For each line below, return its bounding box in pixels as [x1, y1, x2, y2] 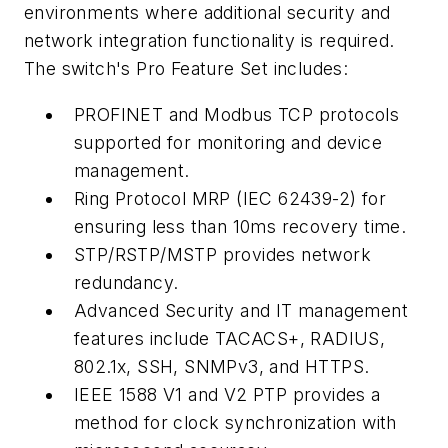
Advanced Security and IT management [74, 299, 408, 321]
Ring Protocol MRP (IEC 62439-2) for [74, 187, 386, 209]
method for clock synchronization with [74, 411, 397, 433]
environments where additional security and [24, 2, 391, 24]
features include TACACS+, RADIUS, [74, 327, 386, 349]
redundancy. [74, 271, 179, 293]
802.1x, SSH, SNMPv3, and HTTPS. [74, 355, 370, 377]
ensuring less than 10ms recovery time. [74, 215, 407, 237]
